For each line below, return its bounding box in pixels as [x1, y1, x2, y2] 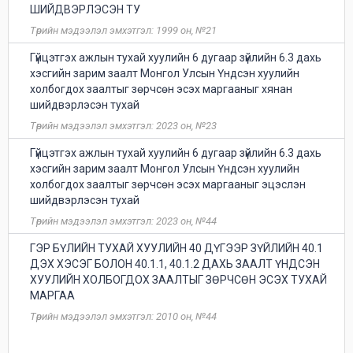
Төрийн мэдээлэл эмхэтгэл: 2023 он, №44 [30, 215, 217, 227]
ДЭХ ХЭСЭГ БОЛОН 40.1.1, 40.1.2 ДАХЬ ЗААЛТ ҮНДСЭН [30, 258, 320, 270]
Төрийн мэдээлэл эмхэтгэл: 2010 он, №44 [30, 310, 217, 322]
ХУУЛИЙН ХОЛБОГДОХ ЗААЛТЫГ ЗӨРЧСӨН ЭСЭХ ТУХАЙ [30, 273, 327, 286]
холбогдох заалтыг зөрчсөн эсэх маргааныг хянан [30, 83, 292, 95]
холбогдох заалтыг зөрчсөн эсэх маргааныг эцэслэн [30, 178, 306, 191]
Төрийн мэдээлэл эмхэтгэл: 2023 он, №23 [30, 120, 217, 132]
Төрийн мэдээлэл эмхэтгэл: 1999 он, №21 [30, 24, 217, 36]
